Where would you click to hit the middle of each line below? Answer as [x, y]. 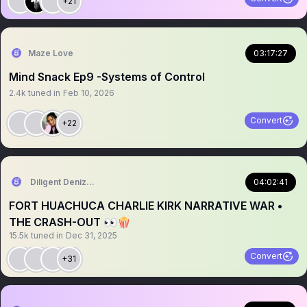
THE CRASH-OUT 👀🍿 [70, 222]
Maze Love [50, 53]
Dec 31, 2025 [91, 235]
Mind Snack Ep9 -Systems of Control [107, 77]
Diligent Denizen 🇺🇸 [69, 182]
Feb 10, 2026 [88, 93]
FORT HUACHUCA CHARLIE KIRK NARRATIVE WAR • [145, 206]
